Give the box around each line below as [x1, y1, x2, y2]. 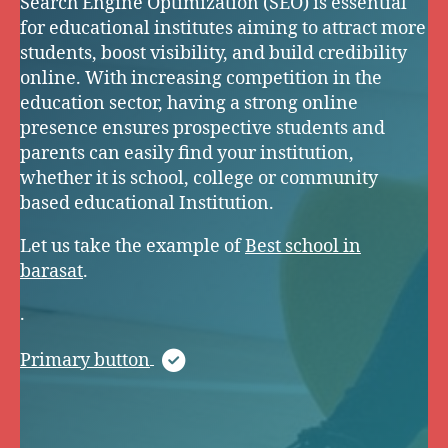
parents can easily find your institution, [20, 141, 354, 165]
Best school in [245, 234, 361, 258]
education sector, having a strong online [20, 91, 358, 115]
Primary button [20, 348, 150, 372]
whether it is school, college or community [20, 166, 378, 190]
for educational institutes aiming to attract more [20, 16, 426, 40]
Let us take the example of [20, 234, 245, 258]
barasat [20, 259, 83, 283]
